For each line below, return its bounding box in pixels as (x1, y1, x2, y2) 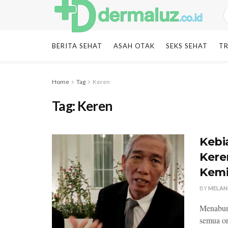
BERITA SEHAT (52, 42, 102, 50)
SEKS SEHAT (166, 42, 208, 50)
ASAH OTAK (113, 42, 155, 50)
